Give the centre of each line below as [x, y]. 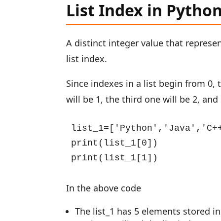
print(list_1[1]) [115, 158]
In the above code [104, 188]
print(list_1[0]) [115, 143]
